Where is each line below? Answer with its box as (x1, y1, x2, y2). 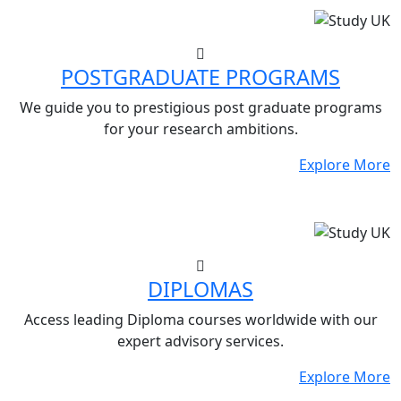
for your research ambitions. (103, 118, 298, 139)
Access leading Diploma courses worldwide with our (23, 309, 378, 329)
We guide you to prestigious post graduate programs (19, 97, 382, 117)
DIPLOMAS (148, 274, 253, 303)
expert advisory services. (117, 330, 284, 351)
